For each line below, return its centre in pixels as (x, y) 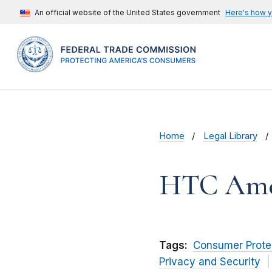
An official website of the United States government (127, 12)
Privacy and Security (210, 262)
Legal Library (231, 136)
